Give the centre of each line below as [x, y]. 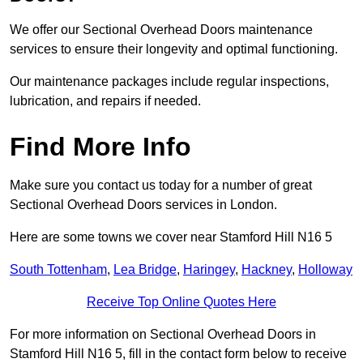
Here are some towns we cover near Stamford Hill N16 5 [171, 237]
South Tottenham [58, 270]
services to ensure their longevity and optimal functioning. [175, 49]
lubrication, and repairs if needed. [105, 101]
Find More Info [100, 147]
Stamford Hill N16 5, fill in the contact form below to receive [178, 354]
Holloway [325, 270]
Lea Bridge [145, 270]
